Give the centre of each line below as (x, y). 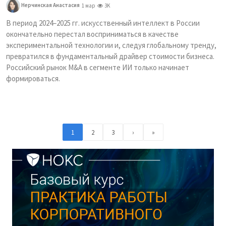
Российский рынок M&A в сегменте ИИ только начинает (98, 67)
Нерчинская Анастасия (50, 5)
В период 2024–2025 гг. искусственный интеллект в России (103, 23)
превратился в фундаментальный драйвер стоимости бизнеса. (110, 56)
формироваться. (33, 78)
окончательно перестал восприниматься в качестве (92, 34)
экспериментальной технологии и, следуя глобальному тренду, (111, 45)
